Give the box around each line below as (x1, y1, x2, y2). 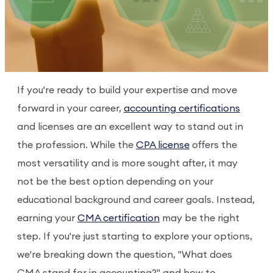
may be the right (160, 213, 239, 223)
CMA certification (77, 213, 160, 223)
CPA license (136, 140, 190, 150)
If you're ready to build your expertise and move (17, 85, 237, 95)
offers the (190, 140, 237, 150)
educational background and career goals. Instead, (17, 195, 255, 205)
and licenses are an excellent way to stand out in (17, 122, 243, 132)
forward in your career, (17, 104, 124, 113)
